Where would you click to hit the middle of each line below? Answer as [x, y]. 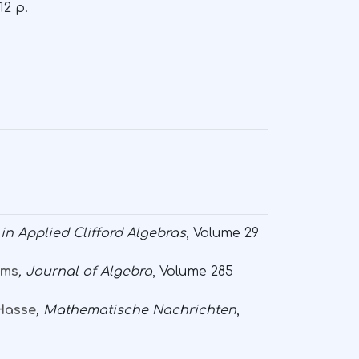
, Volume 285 [193, 272]
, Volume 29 [222, 234]
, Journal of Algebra [85, 272]
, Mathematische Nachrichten [136, 311]
